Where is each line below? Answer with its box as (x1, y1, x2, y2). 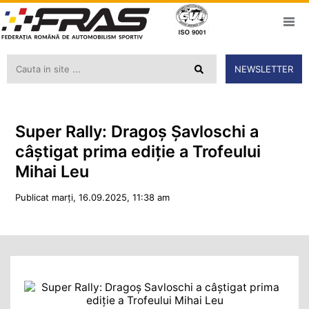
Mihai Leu (14, 161, 89, 181)
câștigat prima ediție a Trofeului (14, 141, 261, 161)
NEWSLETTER (235, 63, 293, 75)
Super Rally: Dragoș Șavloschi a (14, 121, 259, 141)
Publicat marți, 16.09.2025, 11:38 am (14, 191, 170, 203)
